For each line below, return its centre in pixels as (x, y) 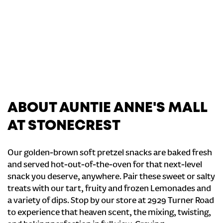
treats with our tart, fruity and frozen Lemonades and (109, 189)
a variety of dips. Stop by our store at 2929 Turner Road (111, 201)
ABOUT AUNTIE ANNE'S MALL (107, 108)
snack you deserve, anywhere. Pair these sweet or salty (111, 177)
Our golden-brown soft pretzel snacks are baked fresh (110, 153)
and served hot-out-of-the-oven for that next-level (105, 165)
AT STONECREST (64, 126)
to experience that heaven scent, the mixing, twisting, (109, 213)
